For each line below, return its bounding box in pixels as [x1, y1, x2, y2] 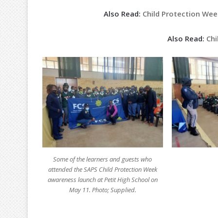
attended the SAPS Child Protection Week [48, 165, 157, 174]
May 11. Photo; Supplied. [69, 185, 136, 195]
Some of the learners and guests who [53, 155, 152, 164]
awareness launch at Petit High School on [47, 175, 158, 184]
